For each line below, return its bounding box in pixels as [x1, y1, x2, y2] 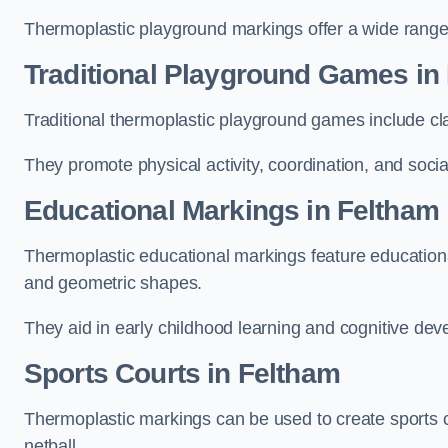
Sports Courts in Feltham [24, 358, 340, 389]
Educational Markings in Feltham [24, 195, 439, 226]
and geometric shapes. [24, 273, 203, 293]
